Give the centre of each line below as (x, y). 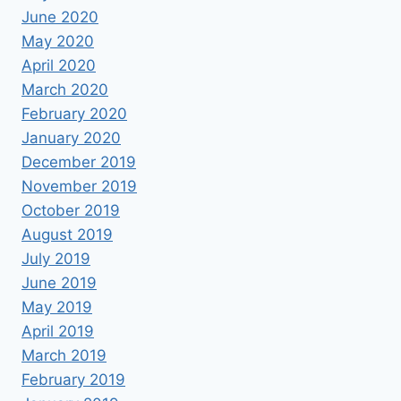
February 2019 (73, 379)
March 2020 (65, 89)
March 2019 (64, 355)
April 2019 (58, 331)
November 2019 (79, 186)
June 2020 (60, 17)
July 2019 (56, 258)
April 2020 (59, 65)
